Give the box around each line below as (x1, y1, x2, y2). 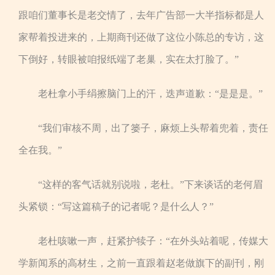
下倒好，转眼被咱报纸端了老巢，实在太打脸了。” (18, 54, 239, 64)
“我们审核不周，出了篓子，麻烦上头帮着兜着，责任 (38, 123, 268, 133)
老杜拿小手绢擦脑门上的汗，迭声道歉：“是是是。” (38, 88, 263, 99)
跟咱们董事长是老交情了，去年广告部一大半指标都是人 (18, 10, 264, 20)
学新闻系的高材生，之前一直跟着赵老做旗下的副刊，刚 (18, 258, 264, 268)
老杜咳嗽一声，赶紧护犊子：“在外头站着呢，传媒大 (38, 236, 268, 246)
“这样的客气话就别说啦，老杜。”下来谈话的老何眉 (38, 179, 263, 190)
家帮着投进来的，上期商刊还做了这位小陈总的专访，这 (18, 32, 264, 42)
